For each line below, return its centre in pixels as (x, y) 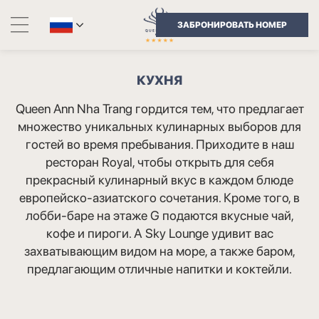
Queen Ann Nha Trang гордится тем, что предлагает (159, 109)
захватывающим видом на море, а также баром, (159, 251)
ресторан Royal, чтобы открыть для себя (159, 162)
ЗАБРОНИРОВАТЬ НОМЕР (232, 25)
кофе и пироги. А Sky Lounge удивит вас (159, 233)
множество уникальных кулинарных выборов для (159, 126)
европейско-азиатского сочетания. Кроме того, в (159, 198)
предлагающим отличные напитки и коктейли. (159, 269)
